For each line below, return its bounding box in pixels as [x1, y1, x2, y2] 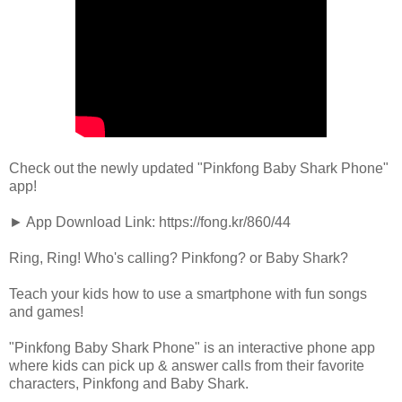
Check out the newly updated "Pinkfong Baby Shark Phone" [9, 160, 389, 176]
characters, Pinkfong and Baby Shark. [9, 375, 249, 391]
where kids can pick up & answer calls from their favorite [9, 357, 364, 373]
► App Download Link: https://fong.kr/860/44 [9, 214, 291, 230]
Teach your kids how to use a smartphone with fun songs [9, 285, 367, 301]
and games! [9, 303, 83, 319]
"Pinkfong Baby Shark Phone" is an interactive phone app [9, 339, 375, 355]
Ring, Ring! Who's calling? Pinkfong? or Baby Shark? [9, 249, 348, 266]
